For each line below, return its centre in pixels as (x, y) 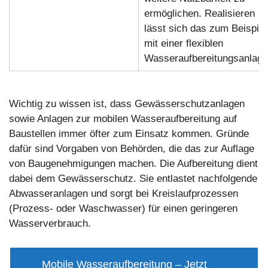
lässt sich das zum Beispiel (205, 28)
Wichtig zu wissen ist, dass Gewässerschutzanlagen (127, 104)
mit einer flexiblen (183, 43)
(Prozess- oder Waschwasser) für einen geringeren (123, 209)
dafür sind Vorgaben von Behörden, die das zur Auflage (132, 149)
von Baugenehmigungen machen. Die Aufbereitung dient (133, 164)
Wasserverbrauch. (50, 224)
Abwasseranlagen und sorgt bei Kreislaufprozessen (124, 194)
